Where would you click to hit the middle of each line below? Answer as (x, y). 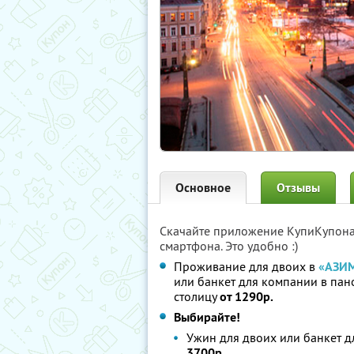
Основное (203, 188)
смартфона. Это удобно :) (229, 246)
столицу (197, 296)
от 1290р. (247, 297)
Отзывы (298, 188)
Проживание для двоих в (246, 266)
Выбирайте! (207, 317)
